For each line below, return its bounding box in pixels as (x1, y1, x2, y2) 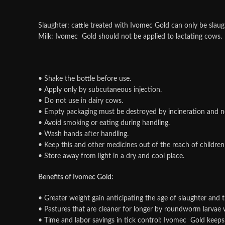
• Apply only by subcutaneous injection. (38, 86, 162, 93)
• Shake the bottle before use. (38, 75, 131, 82)
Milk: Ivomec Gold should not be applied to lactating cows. (38, 33, 222, 40)
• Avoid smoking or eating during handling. (38, 120, 170, 127)
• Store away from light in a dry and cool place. (38, 153, 184, 160)
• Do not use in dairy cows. (38, 97, 123, 104)
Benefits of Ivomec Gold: (38, 174, 114, 181)
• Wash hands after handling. (38, 131, 129, 138)
